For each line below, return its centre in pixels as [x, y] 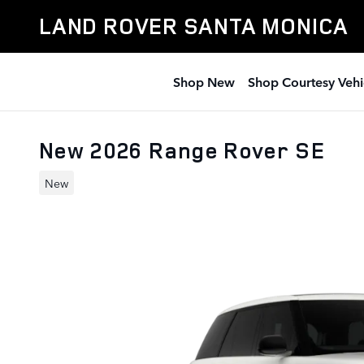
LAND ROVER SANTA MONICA [194, 26]
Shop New [204, 81]
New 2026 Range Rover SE [182, 150]
